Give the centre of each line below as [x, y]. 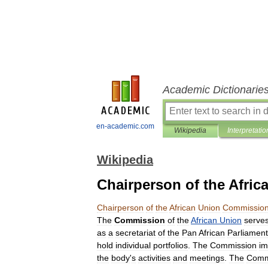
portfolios [170, 245]
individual [133, 245]
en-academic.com [125, 126]
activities [154, 258]
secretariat [135, 233]
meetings [207, 258]
